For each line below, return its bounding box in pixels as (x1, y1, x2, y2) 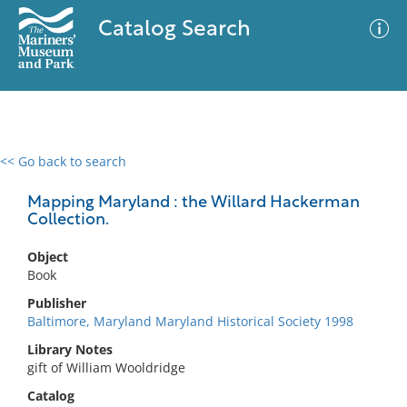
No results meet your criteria (113, 264, 288, 282)
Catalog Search (97, 19, 251, 41)
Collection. (27, 212, 109, 229)
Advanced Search (216, 168, 322, 186)
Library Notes (27, 341, 113, 358)
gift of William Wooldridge (27, 359, 185, 376)
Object (27, 248, 68, 265)
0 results (14, 164, 66, 181)
